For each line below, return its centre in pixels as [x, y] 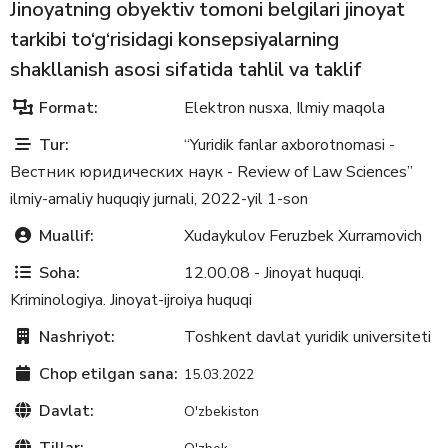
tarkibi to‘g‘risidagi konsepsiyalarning [174, 39]
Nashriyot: [75, 336]
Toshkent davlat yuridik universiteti [307, 336]
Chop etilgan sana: [106, 373]
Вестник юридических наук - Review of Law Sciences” [211, 171]
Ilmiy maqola [340, 107]
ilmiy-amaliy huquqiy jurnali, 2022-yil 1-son [159, 198]
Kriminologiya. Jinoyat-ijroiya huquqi [131, 299]
